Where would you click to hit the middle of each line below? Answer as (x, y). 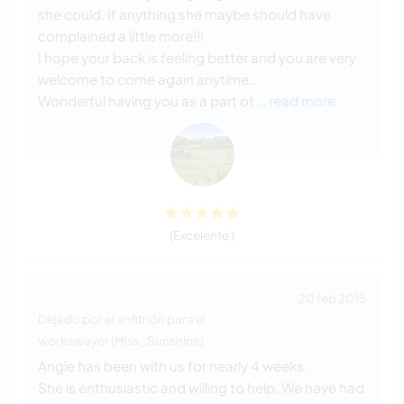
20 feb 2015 (332, 298)
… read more (296, 101)
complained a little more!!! (121, 36)
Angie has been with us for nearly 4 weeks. (173, 366)
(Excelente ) (202, 235)
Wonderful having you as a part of (146, 101)
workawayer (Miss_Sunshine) (121, 341)
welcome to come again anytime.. (147, 79)
